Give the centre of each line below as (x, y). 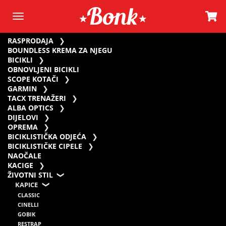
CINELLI (29, 205)
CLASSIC (29, 195)
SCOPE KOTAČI (33, 79)
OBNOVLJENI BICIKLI (44, 70)
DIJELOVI (23, 118)
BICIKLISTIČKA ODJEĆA (47, 137)
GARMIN (22, 89)
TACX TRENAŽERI (37, 98)
